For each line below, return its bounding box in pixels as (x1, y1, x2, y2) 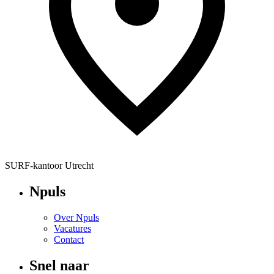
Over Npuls (54, 212, 99, 223)
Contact (54, 234, 84, 245)
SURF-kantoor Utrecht (5, 160, 94, 171)
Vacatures (54, 223, 91, 234)
